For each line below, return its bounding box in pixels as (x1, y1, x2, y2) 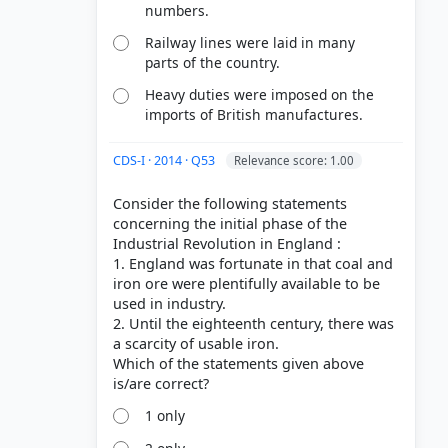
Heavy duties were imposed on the (145, 85, 375, 105)
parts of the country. (145, 52, 281, 72)
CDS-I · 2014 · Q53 (113, 152, 218, 170)
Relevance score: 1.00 (234, 153, 354, 169)
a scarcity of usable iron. (113, 334, 279, 354)
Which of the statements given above (113, 354, 364, 374)
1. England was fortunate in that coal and (113, 254, 393, 274)
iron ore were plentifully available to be (113, 274, 380, 294)
